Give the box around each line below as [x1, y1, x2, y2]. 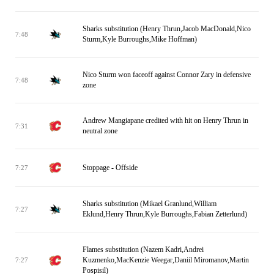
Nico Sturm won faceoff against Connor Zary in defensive [83, 70, 251, 79]
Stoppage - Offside [83, 163, 138, 172]
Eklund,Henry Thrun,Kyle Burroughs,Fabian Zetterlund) [83, 210, 247, 218]
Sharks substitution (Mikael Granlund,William [83, 199, 217, 208]
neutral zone [83, 127, 117, 135]
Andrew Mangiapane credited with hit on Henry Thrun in [83, 116, 248, 125]
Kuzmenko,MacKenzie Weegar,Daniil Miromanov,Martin [83, 256, 249, 264]
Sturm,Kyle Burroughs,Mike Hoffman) [83, 35, 197, 43]
